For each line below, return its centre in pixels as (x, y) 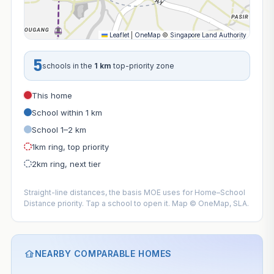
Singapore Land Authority (209, 35)
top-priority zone (143, 65)
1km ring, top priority (70, 146)
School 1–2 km (59, 129)
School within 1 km (67, 112)
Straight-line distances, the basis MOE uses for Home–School (134, 192)
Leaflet (119, 35)
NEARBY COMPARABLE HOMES (103, 253)
